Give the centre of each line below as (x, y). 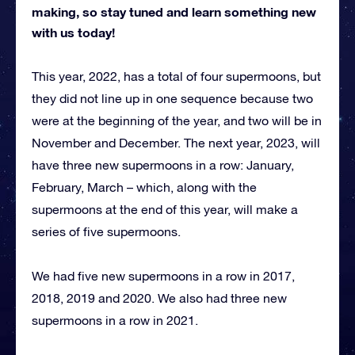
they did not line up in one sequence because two (172, 98)
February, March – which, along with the (144, 187)
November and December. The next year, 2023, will (176, 142)
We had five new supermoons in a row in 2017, (163, 275)
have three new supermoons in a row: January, (163, 164)
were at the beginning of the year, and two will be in (177, 120)
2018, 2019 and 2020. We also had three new (159, 298)
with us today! (73, 32)
